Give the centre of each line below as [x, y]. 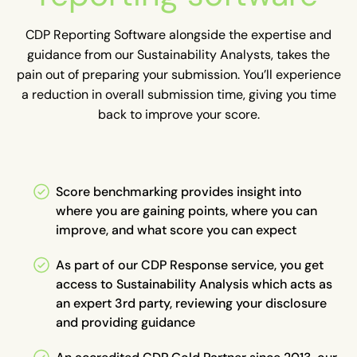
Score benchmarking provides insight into [179, 192]
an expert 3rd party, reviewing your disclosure [191, 303]
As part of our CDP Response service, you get [190, 265]
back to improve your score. [178, 114]
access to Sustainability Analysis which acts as [194, 284]
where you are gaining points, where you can [186, 211]
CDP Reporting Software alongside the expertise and [178, 35]
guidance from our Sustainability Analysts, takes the [178, 55]
